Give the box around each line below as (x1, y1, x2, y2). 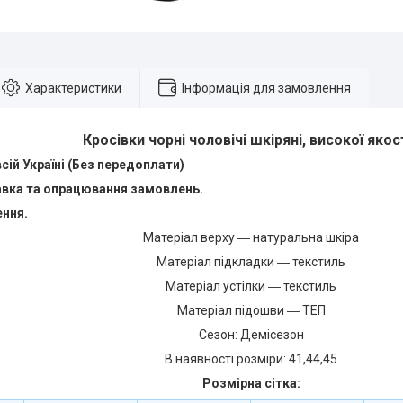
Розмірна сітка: (201, 376, 300, 390)
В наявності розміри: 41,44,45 (165, 352, 337, 366)
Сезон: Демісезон (198, 327, 304, 342)
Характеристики (25, 80, 121, 95)
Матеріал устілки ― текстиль (166, 279, 336, 293)
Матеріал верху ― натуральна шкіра (143, 230, 359, 245)
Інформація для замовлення (182, 80, 351, 95)
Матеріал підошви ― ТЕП (176, 303, 326, 318)
